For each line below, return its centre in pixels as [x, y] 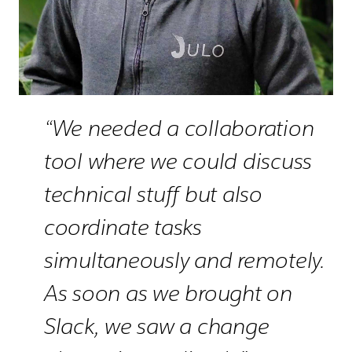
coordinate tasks [123, 227]
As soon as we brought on [168, 293]
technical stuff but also [153, 194]
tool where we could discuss [178, 161]
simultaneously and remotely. [185, 260]
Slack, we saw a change [157, 326]
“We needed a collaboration [179, 128]
